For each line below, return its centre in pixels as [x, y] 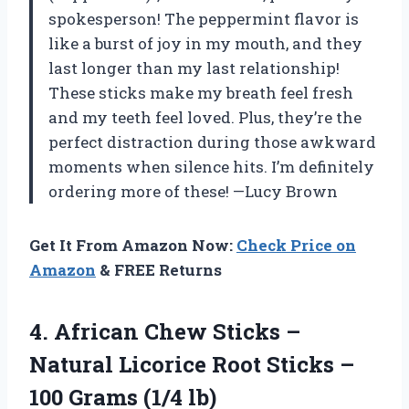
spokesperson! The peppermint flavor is [204, 18]
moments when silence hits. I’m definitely [211, 166]
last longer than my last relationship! [194, 68]
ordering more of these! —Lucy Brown [193, 191]
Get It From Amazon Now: [133, 245]
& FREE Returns [159, 269]
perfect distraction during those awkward [212, 142]
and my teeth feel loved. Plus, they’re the [205, 117]
